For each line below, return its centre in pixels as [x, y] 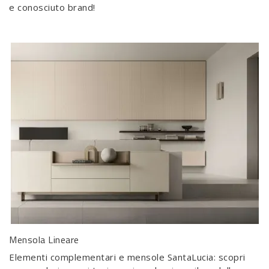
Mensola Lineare [44, 240]
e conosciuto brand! [52, 7]
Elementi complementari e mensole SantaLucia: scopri [127, 257]
